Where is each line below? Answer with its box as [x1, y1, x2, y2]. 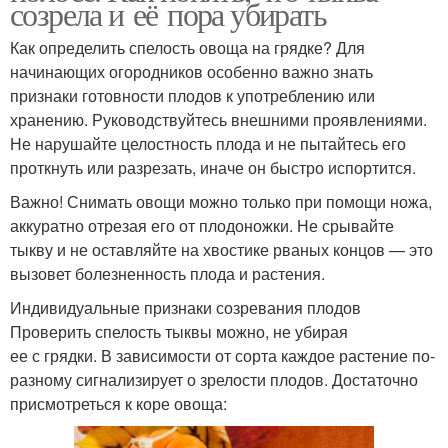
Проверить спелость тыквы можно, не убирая [10, 319, 348, 343]
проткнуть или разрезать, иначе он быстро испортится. [10, 155, 416, 179]
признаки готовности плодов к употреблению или [10, 83, 375, 107]
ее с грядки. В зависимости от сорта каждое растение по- [10, 343, 435, 367]
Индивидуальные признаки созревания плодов [10, 295, 361, 319]
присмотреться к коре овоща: [10, 391, 227, 415]
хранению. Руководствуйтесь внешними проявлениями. [10, 107, 427, 131]
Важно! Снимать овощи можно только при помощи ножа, [10, 189, 432, 213]
